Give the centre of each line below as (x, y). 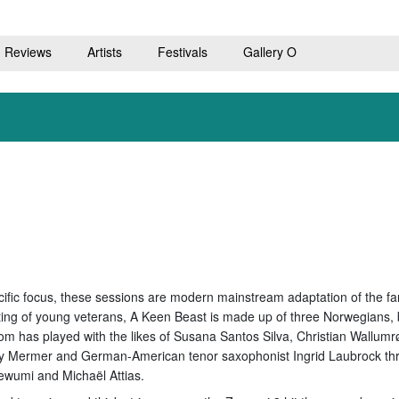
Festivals (182, 51)
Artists (104, 51)
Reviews (28, 51)
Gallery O (269, 51)
